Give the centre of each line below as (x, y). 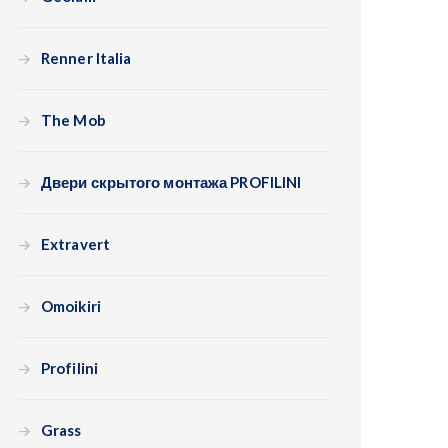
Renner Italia (86, 58)
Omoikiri (71, 306)
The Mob (73, 120)
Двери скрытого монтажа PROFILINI (171, 182)
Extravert (75, 244)
